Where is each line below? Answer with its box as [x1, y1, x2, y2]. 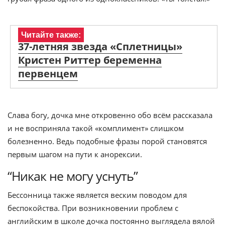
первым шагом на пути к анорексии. [8, 149, 142, 159]
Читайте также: [21, 31, 81, 39]
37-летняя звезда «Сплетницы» [18, 40, 182, 53]
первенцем [18, 67, 78, 80]
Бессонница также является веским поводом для [8, 190, 187, 200]
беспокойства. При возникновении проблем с [8, 203, 178, 213]
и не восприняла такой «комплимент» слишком [8, 123, 184, 133]
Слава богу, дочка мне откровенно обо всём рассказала [8, 110, 212, 120]
